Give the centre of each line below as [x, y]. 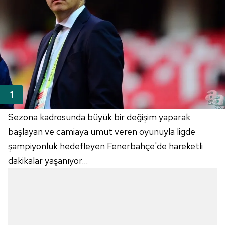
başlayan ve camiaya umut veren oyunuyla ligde [102, 132]
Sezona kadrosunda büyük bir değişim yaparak [99, 117]
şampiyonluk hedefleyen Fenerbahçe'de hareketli [105, 146]
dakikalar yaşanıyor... [48, 161]
